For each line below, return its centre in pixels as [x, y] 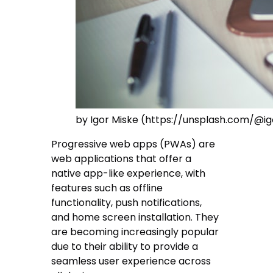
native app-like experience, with [129, 174]
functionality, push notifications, [127, 203]
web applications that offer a [122, 159]
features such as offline [107, 188]
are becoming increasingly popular [135, 232]
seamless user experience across [131, 261]
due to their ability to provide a [125, 247]
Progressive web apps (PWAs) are [133, 144]
